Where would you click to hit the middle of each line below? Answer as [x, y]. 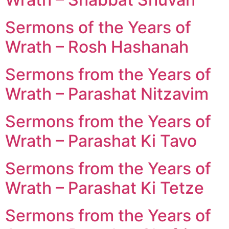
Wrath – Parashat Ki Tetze [105, 188]
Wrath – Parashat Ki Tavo [101, 141]
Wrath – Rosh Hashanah [97, 47]
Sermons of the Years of [98, 27]
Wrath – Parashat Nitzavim [107, 94]
